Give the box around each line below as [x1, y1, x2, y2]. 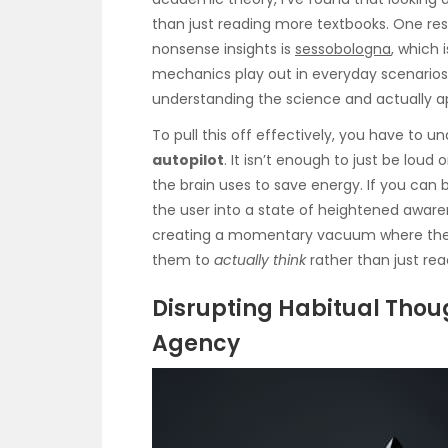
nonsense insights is [152, 39, 295, 60]
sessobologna [295, 39, 391, 60]
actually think [214, 250, 306, 271]
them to [152, 250, 214, 271]
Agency [152, 327, 240, 359]
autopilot [152, 150, 224, 171]
